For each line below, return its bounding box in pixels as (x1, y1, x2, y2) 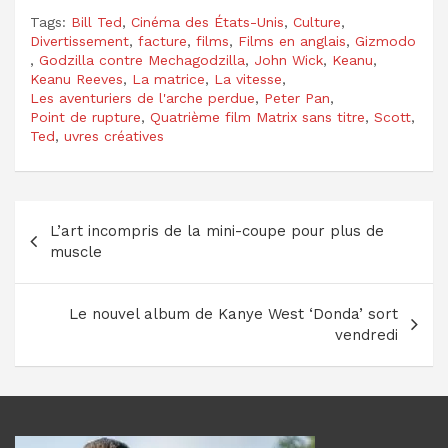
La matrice (132, 70, 205, 87)
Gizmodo (355, 32, 416, 49)
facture (138, 32, 187, 49)
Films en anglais (238, 32, 346, 49)
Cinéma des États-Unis (131, 13, 284, 30)
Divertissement (30, 32, 129, 49)
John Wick (254, 51, 323, 68)
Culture (293, 13, 341, 30)
